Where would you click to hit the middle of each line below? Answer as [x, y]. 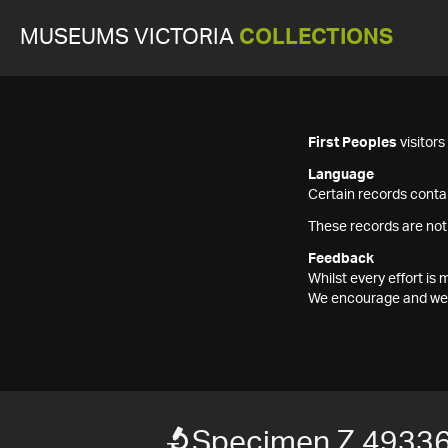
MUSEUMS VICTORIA [129, 37]
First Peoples [352, 143]
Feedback [341, 259]
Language [341, 175]
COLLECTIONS [316, 37]
